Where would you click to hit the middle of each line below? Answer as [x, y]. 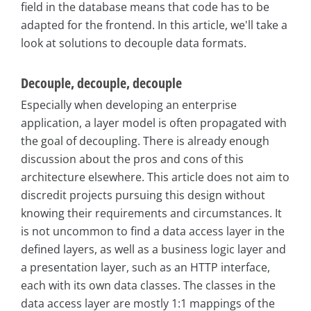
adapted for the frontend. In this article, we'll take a [154, 25]
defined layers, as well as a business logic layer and [153, 250]
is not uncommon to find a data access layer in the [153, 232]
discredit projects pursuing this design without [143, 195]
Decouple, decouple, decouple [101, 83]
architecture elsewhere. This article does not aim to [155, 177]
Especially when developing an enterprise [129, 105]
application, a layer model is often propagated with [154, 123]
